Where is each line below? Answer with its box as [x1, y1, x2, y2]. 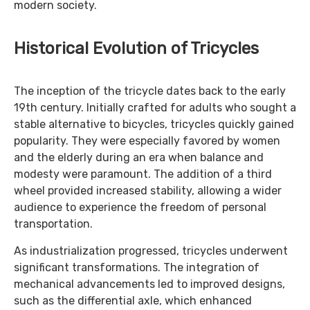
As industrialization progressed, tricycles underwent [14, 244, 288, 257]
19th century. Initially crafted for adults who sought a [14, 101, 296, 114]
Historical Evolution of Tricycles [14, 39, 259, 58]
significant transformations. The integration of [14, 261, 259, 274]
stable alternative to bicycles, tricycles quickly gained [14, 118, 294, 131]
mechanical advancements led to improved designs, [14, 277, 285, 291]
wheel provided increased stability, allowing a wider [14, 184, 282, 197]
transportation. [14, 217, 93, 230]
